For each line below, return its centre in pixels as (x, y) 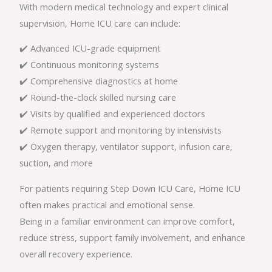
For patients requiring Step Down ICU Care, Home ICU (130, 188)
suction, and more (56, 163)
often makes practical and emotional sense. (107, 204)
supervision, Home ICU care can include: (100, 23)
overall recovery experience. (76, 253)
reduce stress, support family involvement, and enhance (133, 237)
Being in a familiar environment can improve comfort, (127, 221)
